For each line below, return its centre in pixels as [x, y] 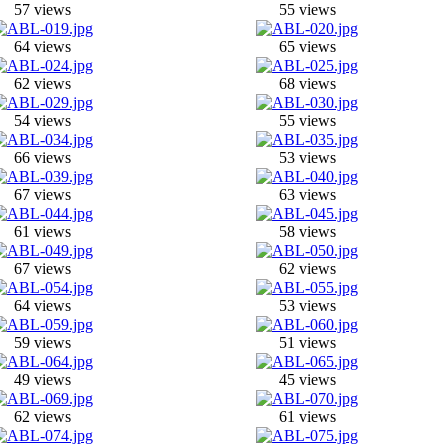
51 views [307, 342]
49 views [42, 379]
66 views [42, 157]
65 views [307, 46]
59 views [42, 342]
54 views [42, 120]
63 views [307, 194]
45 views [307, 379]
